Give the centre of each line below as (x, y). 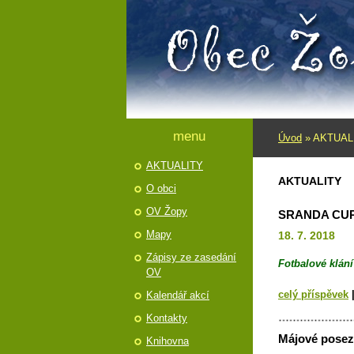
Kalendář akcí (178, 295)
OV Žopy (167, 211)
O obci (161, 188)
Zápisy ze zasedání (191, 257)
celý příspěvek (313, 294)
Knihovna (168, 341)
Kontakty (167, 318)
